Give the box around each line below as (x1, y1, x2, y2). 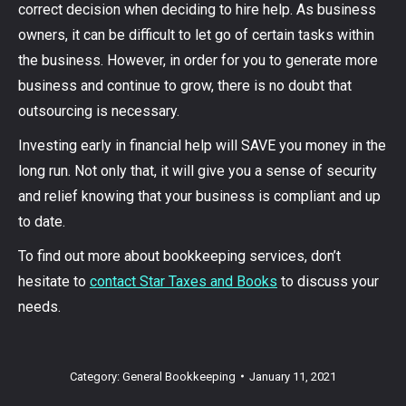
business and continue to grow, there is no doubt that (18, 76, 352, 94)
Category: (70, 369, 122, 383)
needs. (18, 297, 61, 315)
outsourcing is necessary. (18, 101, 183, 120)
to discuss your (277, 272, 379, 290)
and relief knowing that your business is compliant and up (18, 187, 381, 205)
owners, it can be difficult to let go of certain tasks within (18, 25, 374, 43)
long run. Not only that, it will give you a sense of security (18, 161, 377, 179)
